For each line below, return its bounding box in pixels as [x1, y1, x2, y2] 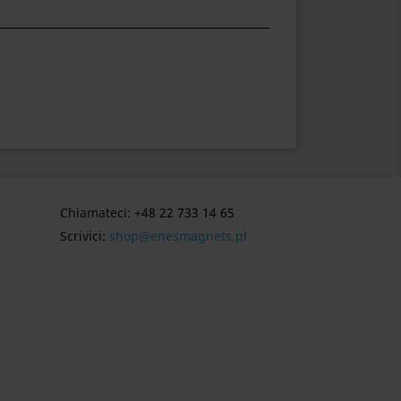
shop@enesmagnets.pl [109, 227, 248, 244]
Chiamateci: [60, 204, 135, 221]
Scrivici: [60, 227, 110, 244]
